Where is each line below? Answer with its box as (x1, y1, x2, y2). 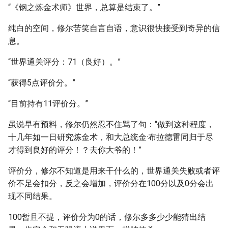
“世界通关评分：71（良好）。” (8, 57, 121, 67)
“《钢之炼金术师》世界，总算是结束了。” (8, 3, 160, 12)
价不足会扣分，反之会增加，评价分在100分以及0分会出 (8, 179, 214, 188)
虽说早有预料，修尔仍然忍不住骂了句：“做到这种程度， (8, 120, 214, 129)
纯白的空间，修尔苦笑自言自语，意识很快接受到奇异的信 (8, 23, 220, 33)
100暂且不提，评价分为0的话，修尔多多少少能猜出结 (8, 212, 206, 222)
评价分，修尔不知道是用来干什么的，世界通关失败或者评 (8, 166, 220, 176)
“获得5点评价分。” (8, 78, 75, 88)
